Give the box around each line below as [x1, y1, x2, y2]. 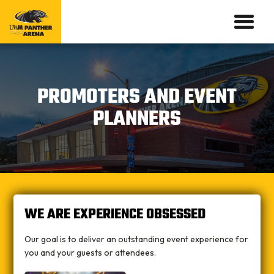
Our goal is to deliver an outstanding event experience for [24, 233, 248, 245]
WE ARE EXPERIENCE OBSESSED [24, 206, 206, 222]
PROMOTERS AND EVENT [37, 86, 237, 108]
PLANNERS [92, 108, 181, 130]
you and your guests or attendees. [24, 246, 156, 258]
